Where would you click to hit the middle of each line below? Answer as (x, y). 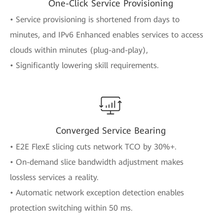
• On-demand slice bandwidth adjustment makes (97, 162)
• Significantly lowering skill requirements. (84, 65)
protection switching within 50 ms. (71, 208)
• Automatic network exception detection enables (97, 192)
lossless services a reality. (54, 177)
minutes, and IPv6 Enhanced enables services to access (107, 35)
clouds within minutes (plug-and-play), (79, 50)
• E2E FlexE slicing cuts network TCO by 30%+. (93, 147)
